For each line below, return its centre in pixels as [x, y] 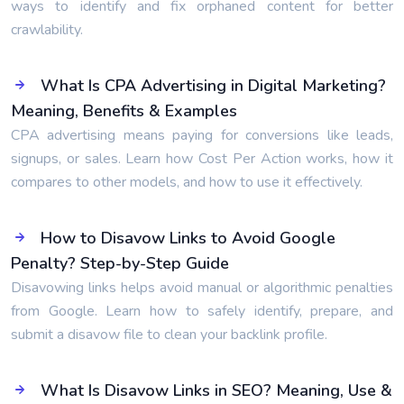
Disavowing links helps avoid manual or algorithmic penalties [202, 288]
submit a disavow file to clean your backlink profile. [169, 335]
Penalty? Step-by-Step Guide [120, 263]
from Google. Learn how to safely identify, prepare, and [202, 311]
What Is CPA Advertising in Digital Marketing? [213, 86]
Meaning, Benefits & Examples [124, 111]
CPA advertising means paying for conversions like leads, [202, 135]
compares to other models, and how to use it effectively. [187, 182]
